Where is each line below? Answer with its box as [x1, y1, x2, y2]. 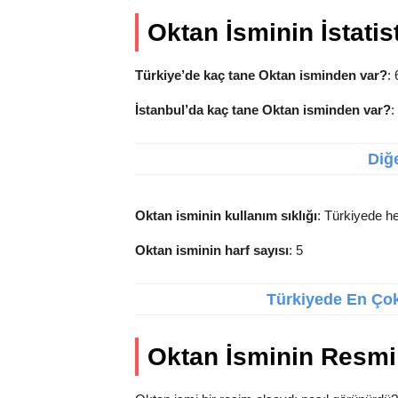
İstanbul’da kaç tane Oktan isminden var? [135, 102, 391, 117]
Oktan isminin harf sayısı [135, 243, 289, 258]
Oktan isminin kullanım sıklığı [135, 208, 317, 223]
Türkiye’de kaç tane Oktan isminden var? [135, 68, 387, 83]
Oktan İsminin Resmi [147, 343, 396, 370]
